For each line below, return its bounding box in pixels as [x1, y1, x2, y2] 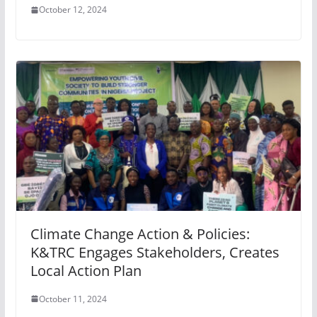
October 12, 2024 [38, 4, 107, 16]
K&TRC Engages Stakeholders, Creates [30, 242, 279, 262]
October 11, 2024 [38, 292, 107, 305]
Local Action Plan [30, 260, 142, 280]
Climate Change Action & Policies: [30, 224, 250, 243]
